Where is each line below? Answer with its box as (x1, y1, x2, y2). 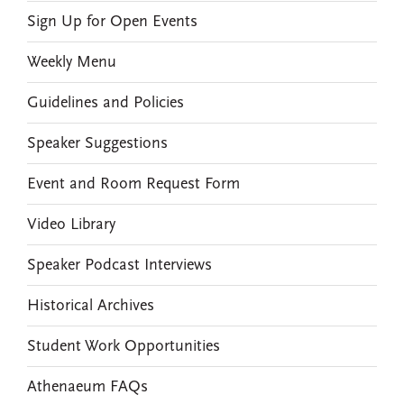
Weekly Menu (27, 53, 116, 71)
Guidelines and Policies (27, 94, 184, 112)
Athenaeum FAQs (27, 378, 148, 396)
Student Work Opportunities (27, 337, 220, 355)
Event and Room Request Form (27, 175, 240, 193)
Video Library (27, 216, 115, 234)
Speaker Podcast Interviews (27, 256, 212, 274)
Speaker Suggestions (27, 134, 168, 152)
